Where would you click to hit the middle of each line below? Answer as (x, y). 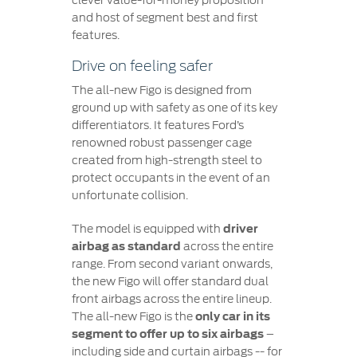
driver (240, 229)
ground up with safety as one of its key (174, 108)
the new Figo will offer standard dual (170, 281)
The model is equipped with (147, 229)
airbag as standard (126, 246)
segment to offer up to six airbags (167, 334)
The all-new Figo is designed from (161, 90)
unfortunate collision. (129, 195)
